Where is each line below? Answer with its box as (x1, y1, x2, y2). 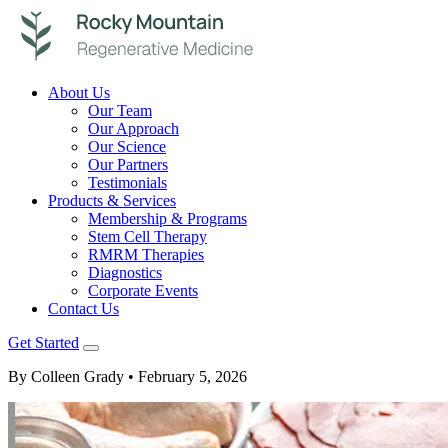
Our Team (88, 102, 152, 119)
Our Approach (88, 120, 179, 137)
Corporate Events (88, 282, 198, 299)
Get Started (8, 334, 79, 351)
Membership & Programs (88, 210, 247, 227)
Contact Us (48, 300, 119, 317)
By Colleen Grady (8, 368, 124, 385)
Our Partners (88, 156, 168, 173)
